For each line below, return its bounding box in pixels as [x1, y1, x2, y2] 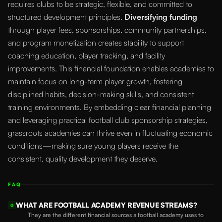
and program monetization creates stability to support [8, 38, 184, 48]
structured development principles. [8, 12, 124, 22]
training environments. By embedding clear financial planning [8, 102, 211, 112]
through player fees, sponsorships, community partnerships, [8, 25, 207, 35]
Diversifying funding [124, 12, 197, 22]
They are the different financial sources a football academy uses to [28, 211, 204, 219]
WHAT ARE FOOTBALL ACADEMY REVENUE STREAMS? [16, 201, 197, 210]
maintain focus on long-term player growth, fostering [8, 76, 182, 87]
